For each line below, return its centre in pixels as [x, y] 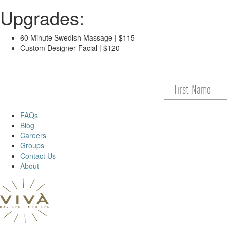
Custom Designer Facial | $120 [70, 48]
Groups [32, 145]
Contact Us [38, 156]
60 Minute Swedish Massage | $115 [78, 37]
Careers [33, 135]
